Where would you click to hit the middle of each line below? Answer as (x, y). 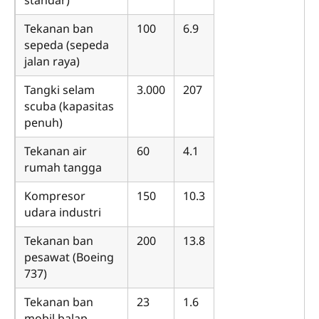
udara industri (63, 212)
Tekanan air (56, 151)
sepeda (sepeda (67, 45)
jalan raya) (52, 61)
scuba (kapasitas (69, 106)
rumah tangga (63, 167)
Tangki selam (59, 89)
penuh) (43, 122)
